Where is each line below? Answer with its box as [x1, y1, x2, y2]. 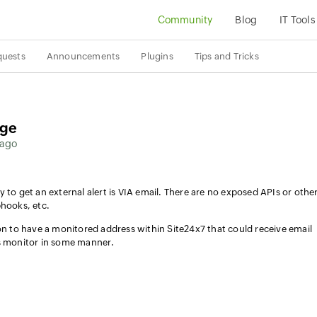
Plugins [141, 51, 173, 62]
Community [157, 14, 213, 25]
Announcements [46, 51, 120, 62]
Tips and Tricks [194, 51, 259, 62]
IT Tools [279, 14, 316, 25]
